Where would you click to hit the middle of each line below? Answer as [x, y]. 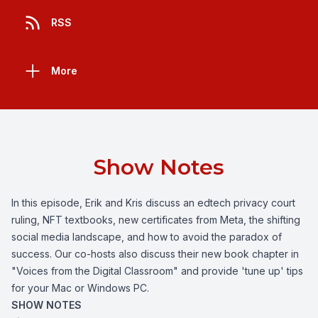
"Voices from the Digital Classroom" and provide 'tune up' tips [157, 271]
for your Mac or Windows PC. [80, 288]
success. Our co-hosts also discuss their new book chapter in [155, 254]
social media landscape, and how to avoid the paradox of [147, 237]
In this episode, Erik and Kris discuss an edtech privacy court [153, 203]
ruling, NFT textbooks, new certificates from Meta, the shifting [156, 220]
